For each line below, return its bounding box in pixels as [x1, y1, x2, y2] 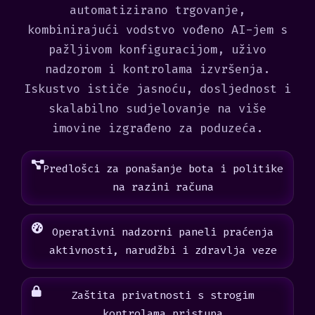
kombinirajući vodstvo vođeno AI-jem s [27, 22, 288, 37]
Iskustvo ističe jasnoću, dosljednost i [24, 81, 291, 96]
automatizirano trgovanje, [70, 2, 245, 18]
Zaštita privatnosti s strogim [70, 288, 255, 302]
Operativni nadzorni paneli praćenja [52, 225, 274, 239]
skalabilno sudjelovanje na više [49, 101, 266, 116]
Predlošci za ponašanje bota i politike [42, 162, 283, 176]
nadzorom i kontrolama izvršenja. [45, 61, 270, 77]
